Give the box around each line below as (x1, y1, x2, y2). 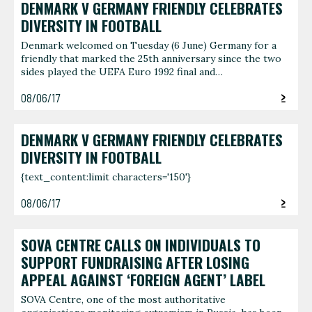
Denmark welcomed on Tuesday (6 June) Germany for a (21, 39, 276, 52)
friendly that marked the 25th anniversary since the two (21, 52, 281, 65)
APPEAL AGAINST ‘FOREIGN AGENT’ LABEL (21, 269, 265, 290)
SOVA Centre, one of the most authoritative (21, 293, 226, 306)
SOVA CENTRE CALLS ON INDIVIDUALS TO (21, 234, 260, 256)
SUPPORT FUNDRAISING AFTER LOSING (21, 251, 249, 273)
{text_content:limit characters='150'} (21, 171, 191, 184)
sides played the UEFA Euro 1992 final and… (21, 65, 223, 79)
